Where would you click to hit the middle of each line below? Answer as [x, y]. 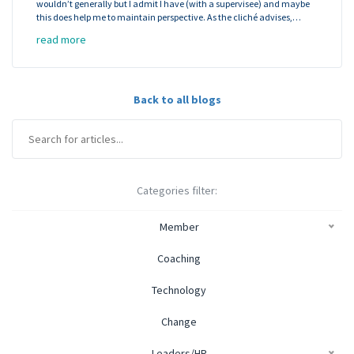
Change [179, 321]
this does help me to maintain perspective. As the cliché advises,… [169, 17]
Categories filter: [177, 190]
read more [61, 39]
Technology [179, 290]
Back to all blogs [177, 99]
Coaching [179, 258]
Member [179, 226]
